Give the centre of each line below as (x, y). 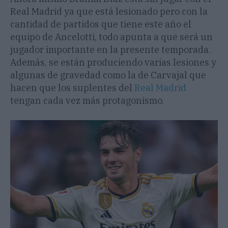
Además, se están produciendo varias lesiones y (113, 63)
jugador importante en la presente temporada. (110, 50)
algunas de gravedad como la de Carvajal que (108, 75)
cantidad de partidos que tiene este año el (101, 24)
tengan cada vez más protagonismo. (87, 101)
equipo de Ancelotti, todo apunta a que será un (111, 37)
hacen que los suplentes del (72, 88)
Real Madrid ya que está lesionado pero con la (109, 12)
